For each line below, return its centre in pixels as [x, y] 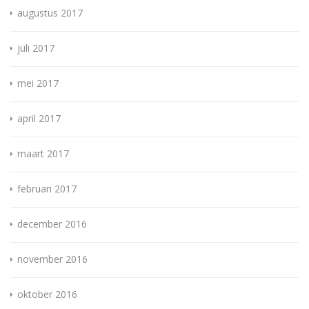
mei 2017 [38, 83]
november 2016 [52, 259]
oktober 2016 [47, 295]
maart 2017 [43, 154]
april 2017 [39, 119]
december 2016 [52, 224]
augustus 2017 [50, 13]
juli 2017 [36, 48]
